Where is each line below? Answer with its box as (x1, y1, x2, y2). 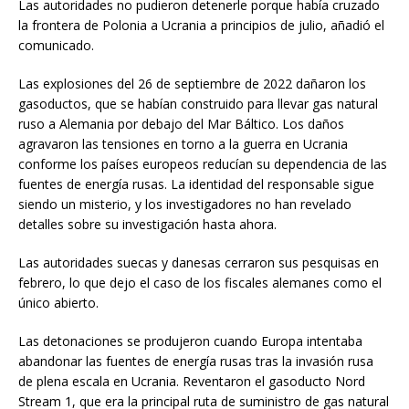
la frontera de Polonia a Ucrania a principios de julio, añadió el (18, 16, 384, 34)
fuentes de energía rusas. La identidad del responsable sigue (18, 174, 374, 193)
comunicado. (18, 36, 94, 54)
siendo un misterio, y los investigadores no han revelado (18, 194, 351, 213)
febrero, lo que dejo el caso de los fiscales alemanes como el (18, 273, 382, 291)
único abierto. (18, 293, 99, 311)
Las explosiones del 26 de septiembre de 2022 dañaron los (18, 74, 366, 92)
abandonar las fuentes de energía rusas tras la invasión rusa (18, 351, 373, 370)
